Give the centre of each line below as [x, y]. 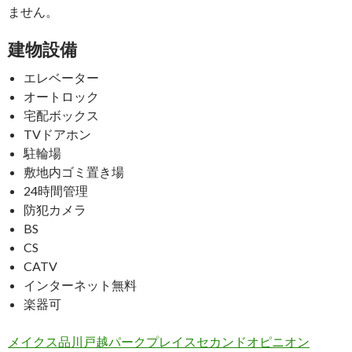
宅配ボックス [61, 115]
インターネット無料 [80, 285]
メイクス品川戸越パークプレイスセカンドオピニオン [159, 341]
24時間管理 [56, 191]
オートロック [61, 96]
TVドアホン [57, 134]
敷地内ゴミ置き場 [74, 172]
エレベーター [61, 77]
